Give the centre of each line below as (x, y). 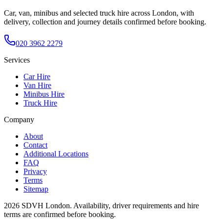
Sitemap (36, 189)
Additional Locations (56, 154)
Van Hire (37, 85)
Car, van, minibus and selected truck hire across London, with (99, 13)
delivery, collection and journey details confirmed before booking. (105, 22)
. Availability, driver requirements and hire (134, 206)
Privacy (35, 171)
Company (19, 120)
